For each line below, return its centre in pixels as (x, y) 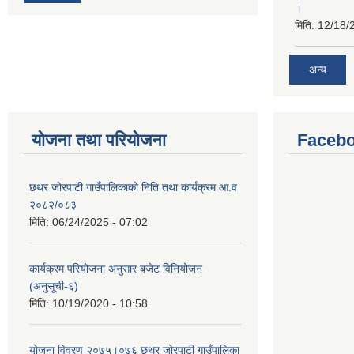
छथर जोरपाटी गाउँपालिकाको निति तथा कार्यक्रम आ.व (133, 188)
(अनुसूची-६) (54, 286)
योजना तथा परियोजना (99, 141)
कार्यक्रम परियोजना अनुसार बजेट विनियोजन (116, 269)
